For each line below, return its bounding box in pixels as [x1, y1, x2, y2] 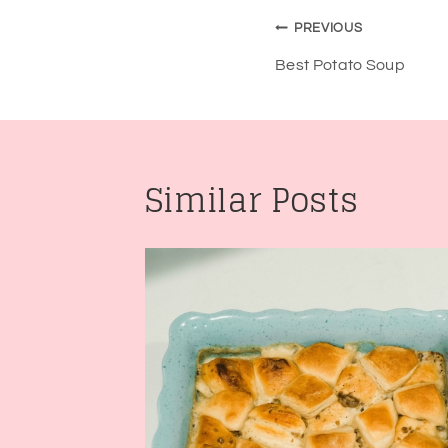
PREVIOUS [294, 22, 363, 36]
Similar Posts [145, 171, 359, 230]
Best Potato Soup [275, 57, 406, 74]
